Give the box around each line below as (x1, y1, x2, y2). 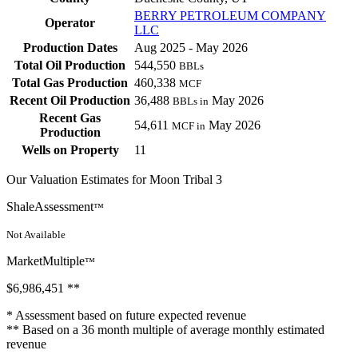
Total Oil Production (14, 58, 125, 73)
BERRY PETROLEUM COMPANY (134, 9, 326, 23)
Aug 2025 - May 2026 (134, 41, 248, 55)
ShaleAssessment (6, 200, 93, 214)
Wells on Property (21, 143, 119, 157)
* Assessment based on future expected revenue (6, 308, 246, 323)
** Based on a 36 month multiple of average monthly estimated (6, 323, 324, 337)
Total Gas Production (12, 76, 128, 90)
